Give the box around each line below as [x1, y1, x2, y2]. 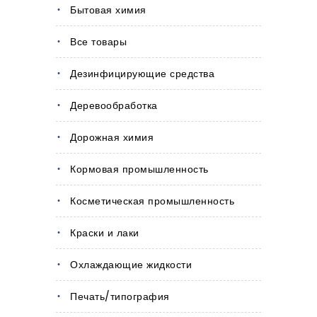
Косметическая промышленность [70, 194, 234, 209]
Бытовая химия [70, 3, 146, 18]
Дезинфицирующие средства [70, 67, 214, 81]
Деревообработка [70, 98, 158, 113]
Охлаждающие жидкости [70, 258, 192, 272]
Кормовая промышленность [70, 162, 209, 177]
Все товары [70, 35, 127, 50]
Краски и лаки [70, 226, 139, 241]
